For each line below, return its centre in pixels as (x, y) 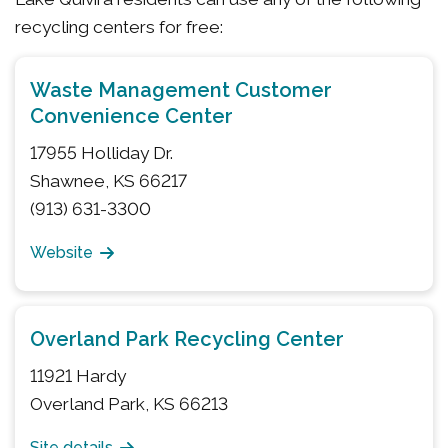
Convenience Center (131, 116)
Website (61, 252)
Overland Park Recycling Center (187, 339)
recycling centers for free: (119, 27)
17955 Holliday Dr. (103, 153)
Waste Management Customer (181, 90)
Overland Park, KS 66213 (129, 404)
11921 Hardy (78, 376)
